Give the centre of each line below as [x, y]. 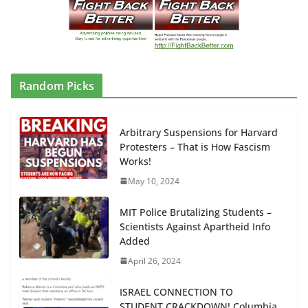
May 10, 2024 [154, 181]
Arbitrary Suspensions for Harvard [199, 132]
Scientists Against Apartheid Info [195, 226]
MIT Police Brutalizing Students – [196, 212]
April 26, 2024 [154, 261]
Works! [135, 161]
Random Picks [57, 86]
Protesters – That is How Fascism [195, 146]
